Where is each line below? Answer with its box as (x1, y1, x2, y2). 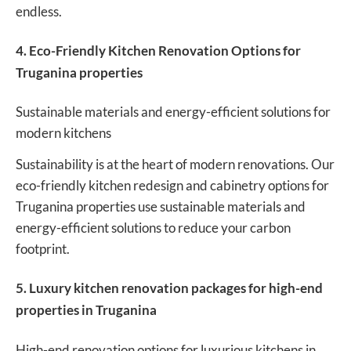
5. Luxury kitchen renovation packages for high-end (16, 279, 323, 296)
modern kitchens (16, 125, 111, 142)
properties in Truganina (16, 301, 157, 318)
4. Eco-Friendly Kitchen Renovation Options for (16, 42, 301, 59)
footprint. (16, 241, 70, 258)
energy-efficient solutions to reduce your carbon (16, 219, 291, 237)
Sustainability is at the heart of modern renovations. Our (16, 156, 335, 173)
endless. (16, 3, 62, 20)
